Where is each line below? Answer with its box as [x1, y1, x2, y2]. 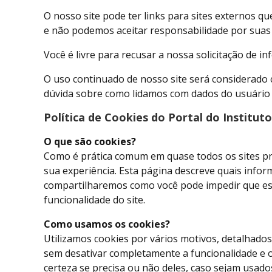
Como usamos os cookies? [44, 217, 170, 231]
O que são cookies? [44, 135, 136, 149]
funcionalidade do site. [44, 193, 145, 207]
